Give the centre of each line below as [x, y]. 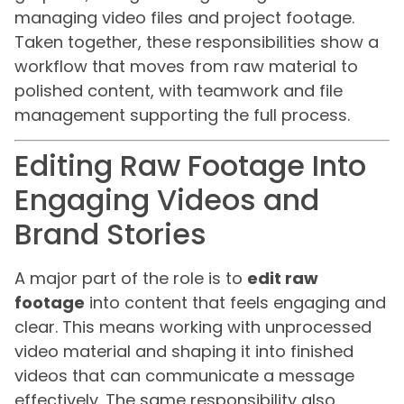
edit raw [283, 279]
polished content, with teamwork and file [179, 90]
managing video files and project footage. [184, 17]
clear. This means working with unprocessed [193, 327]
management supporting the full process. [182, 115]
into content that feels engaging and [235, 303]
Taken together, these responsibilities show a [197, 41]
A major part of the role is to [131, 279]
